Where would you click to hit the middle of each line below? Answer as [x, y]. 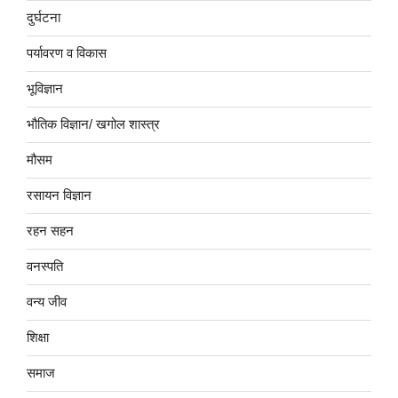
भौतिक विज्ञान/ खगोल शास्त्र [93, 124]
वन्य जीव [47, 302]
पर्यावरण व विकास [67, 53]
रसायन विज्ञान [59, 195]
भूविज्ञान [45, 89]
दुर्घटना [44, 18]
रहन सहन [50, 231]
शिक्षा [38, 338]
